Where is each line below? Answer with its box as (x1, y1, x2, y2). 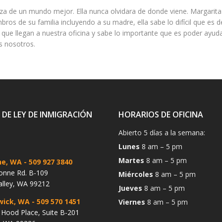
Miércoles (118, 169, 153, 179)
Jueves (118, 183, 142, 193)
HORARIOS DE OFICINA (118, 109, 203, 120)
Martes (118, 156, 144, 165)
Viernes (118, 197, 145, 207)
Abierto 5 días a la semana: (118, 128, 207, 137)
